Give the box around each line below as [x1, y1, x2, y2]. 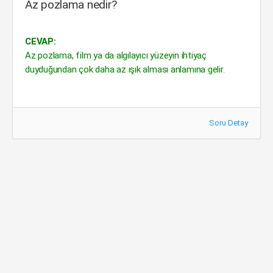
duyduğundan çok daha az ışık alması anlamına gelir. [25, 64, 225, 75]
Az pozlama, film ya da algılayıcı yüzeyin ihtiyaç [25, 50, 207, 61]
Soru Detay [209, 118, 248, 127]
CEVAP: [25, 36, 56, 47]
